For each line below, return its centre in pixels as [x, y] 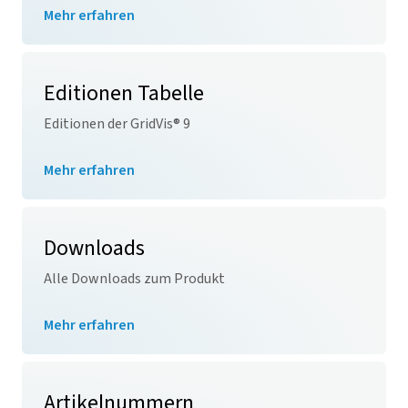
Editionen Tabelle [124, 93]
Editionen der [87, 123]
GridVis [152, 123]
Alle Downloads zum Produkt [134, 278]
